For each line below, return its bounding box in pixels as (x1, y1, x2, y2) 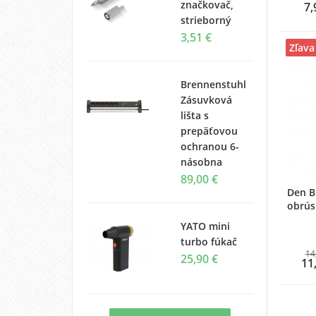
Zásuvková (180, 92, 232, 107)
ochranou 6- (180, 139, 239, 153)
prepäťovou (180, 123, 238, 138)
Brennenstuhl (180, 77, 246, 91)
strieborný (180, 13, 231, 27)
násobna (180, 154, 222, 169)
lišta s (180, 108, 209, 122)
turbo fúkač (180, 234, 237, 248)
